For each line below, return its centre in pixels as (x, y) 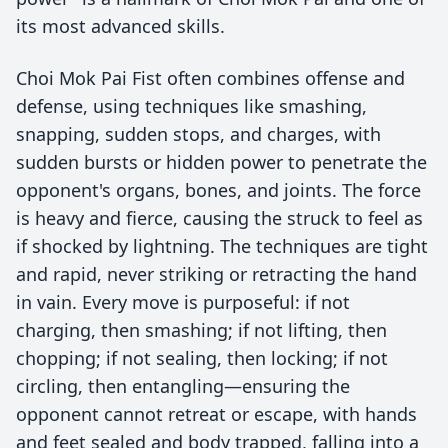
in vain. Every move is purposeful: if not (183, 302)
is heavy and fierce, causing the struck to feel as (219, 218)
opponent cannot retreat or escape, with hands (216, 414)
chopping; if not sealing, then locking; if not (202, 358)
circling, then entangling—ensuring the (183, 386)
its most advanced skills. (120, 26)
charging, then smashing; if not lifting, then (201, 330)
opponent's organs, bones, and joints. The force (218, 190)
